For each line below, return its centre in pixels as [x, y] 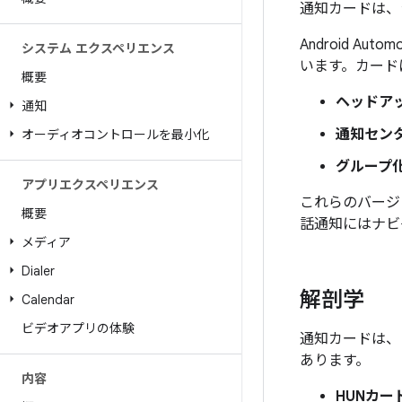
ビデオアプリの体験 [78, 328]
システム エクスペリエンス [98, 48]
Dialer [38, 271]
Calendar [48, 300]
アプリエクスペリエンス [90, 185]
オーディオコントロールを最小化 [115, 135]
